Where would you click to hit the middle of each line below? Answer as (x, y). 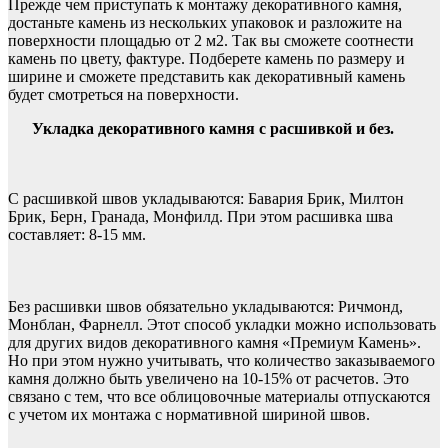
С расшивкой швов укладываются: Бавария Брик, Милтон (206, 198)
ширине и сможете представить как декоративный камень (206, 76)
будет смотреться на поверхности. (123, 94)
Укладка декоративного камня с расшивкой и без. (213, 128)
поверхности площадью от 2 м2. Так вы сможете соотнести (211, 40)
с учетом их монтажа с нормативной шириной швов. (189, 414)
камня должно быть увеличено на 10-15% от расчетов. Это (208, 378)
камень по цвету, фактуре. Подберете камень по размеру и (206, 58)
